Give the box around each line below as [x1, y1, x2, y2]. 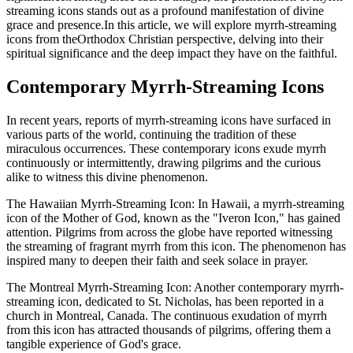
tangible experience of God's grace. [6, 336, 181, 351]
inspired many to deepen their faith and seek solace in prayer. [6, 253, 308, 267]
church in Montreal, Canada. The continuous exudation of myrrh [6, 308, 327, 322]
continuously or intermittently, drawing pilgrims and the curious [6, 155, 321, 169]
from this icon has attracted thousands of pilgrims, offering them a [6, 322, 331, 336]
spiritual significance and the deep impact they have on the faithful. [6, 46, 337, 60]
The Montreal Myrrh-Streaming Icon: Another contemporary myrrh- [6, 280, 344, 294]
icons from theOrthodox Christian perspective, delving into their [6, 32, 323, 46]
